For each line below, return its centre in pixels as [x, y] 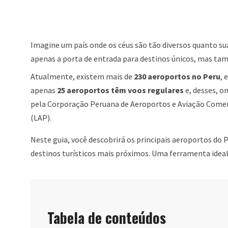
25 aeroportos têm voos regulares [120, 90]
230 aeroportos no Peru [177, 76]
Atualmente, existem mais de [82, 76]
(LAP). [41, 118]
